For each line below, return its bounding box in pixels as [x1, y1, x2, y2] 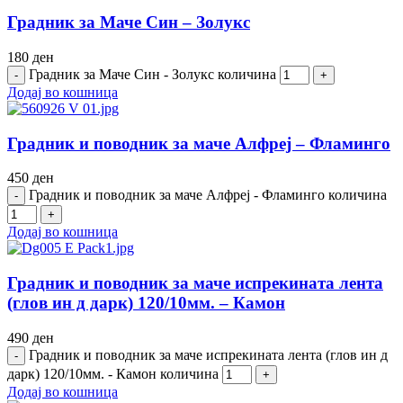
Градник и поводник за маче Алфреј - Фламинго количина [29, 187, 387, 203]
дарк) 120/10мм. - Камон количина [7, 365, 219, 381]
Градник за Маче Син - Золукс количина [29, 66, 276, 82]
